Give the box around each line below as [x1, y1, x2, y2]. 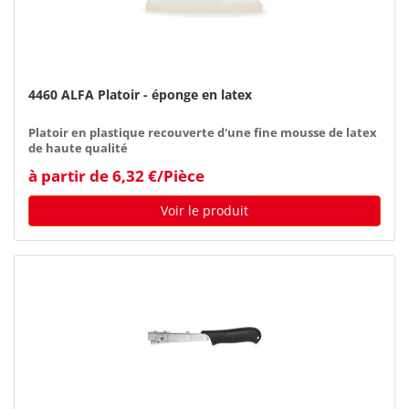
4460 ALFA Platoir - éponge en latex [28, 85, 252, 103]
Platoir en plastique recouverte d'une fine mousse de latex [28, 124, 377, 141]
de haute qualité [28, 140, 128, 156]
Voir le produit [161, 201, 248, 219]
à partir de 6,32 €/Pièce [28, 164, 204, 186]
